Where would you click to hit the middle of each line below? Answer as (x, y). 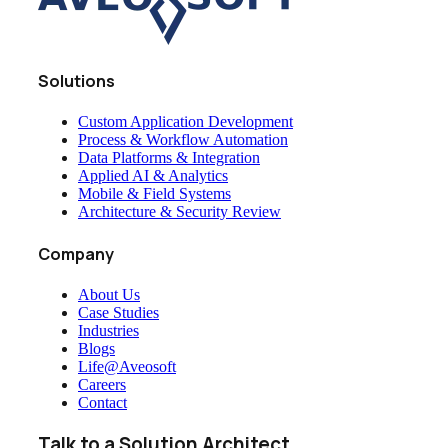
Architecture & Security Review (179, 212)
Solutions (76, 81)
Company (76, 253)
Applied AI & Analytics (153, 176)
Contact (102, 402)
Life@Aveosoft (127, 366)
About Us (109, 294)
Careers (102, 384)
